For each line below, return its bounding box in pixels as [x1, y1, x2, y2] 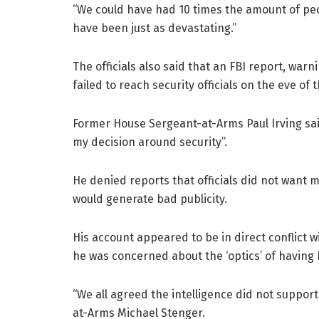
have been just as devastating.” [73, 21, 236, 36]
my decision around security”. [73, 135, 227, 150]
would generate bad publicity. [73, 192, 227, 206]
